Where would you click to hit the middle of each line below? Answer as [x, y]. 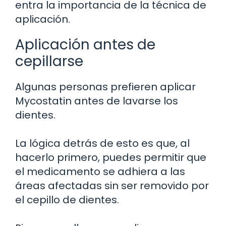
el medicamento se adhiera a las [100, 171]
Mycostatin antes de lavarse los [97, 101]
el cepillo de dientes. [67, 200]
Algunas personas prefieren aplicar [105, 87]
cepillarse [49, 61]
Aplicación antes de [85, 44]
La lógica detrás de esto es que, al [102, 143]
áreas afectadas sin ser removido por [112, 185]
